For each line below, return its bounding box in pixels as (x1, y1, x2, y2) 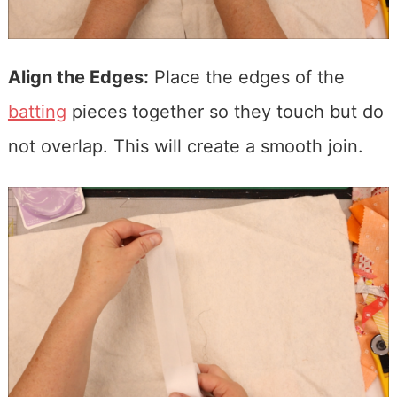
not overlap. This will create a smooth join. (7, 136, 363, 158)
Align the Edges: (7, 66, 149, 89)
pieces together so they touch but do (66, 101, 384, 123)
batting (7, 101, 66, 123)
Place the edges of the (148, 66, 345, 89)
